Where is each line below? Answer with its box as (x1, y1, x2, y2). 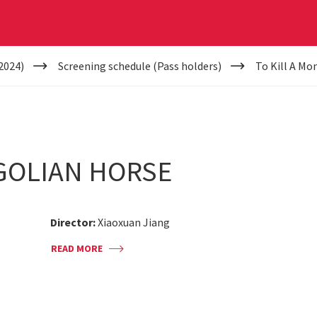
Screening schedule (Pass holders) (57, 59, 221, 73)
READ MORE (51, 242, 103, 255)
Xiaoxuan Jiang (98, 215, 171, 229)
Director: (50, 215, 98, 229)
